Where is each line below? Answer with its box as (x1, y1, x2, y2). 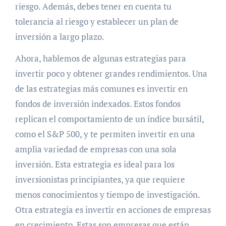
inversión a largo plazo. (15, 30, 104, 42)
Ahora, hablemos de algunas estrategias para (15, 52, 186, 64)
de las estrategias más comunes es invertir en (15, 82, 188, 94)
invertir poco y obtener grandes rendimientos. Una (15, 67, 207, 79)
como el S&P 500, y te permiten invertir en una (15, 128, 195, 140)
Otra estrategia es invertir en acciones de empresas (15, 203, 211, 215)
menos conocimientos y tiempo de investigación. (15, 188, 200, 200)
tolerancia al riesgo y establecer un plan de (15, 15, 179, 27)
